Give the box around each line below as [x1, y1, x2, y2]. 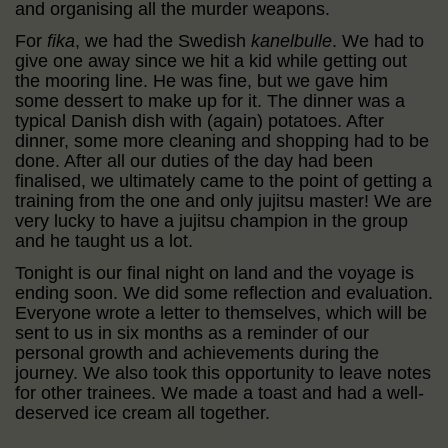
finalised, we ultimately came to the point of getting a [15, 170, 432, 191]
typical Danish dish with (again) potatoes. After [15, 110, 384, 131]
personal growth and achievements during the [15, 342, 379, 363]
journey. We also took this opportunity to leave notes [15, 362, 431, 383]
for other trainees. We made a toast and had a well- [15, 382, 424, 403]
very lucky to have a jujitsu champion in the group [15, 210, 408, 231]
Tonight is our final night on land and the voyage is [15, 262, 414, 283]
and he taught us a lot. [15, 230, 193, 251]
